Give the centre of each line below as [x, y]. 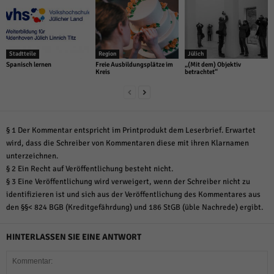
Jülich [195, 54]
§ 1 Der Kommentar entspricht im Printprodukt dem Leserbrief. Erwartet [131, 131]
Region [107, 54]
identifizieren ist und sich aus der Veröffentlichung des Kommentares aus [133, 195]
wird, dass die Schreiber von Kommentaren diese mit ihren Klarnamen [128, 143]
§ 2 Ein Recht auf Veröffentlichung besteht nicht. [90, 169]
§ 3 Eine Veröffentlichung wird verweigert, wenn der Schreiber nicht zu [128, 182]
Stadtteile [23, 54]
